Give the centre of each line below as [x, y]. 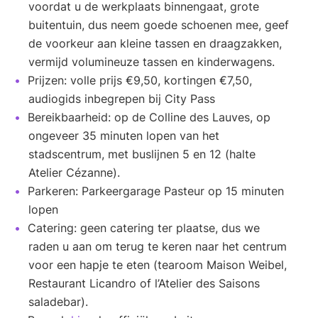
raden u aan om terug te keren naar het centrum [158, 247]
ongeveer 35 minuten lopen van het [124, 136]
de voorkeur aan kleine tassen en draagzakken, [155, 44]
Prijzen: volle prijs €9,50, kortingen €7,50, [140, 81]
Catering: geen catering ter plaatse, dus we [144, 228]
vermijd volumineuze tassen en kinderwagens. [152, 62]
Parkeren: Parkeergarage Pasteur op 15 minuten [156, 191]
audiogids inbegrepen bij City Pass [122, 99]
